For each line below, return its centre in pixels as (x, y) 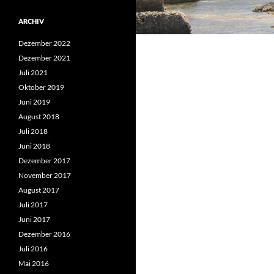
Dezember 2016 (44, 234)
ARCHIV (31, 21)
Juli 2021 (33, 72)
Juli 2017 (33, 205)
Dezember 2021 (44, 58)
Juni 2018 (34, 146)
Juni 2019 (34, 102)
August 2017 (39, 190)
